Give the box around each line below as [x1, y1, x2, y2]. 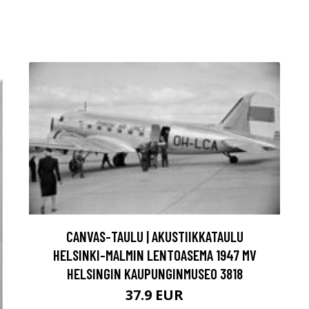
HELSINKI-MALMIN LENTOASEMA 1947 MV [52, 246, 257, 264]
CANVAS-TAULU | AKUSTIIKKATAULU [66, 228, 243, 246]
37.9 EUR [126, 286, 183, 305]
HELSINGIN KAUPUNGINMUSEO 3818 [66, 265, 243, 283]
